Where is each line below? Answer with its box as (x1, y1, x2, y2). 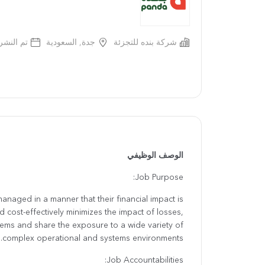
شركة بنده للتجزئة (114, 38, 177, 47)
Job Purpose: (135, 173, 183, 182)
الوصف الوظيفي (127, 151, 183, 160)
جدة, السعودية (46, 38, 95, 47)
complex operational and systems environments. (2, 234, 183, 243)
